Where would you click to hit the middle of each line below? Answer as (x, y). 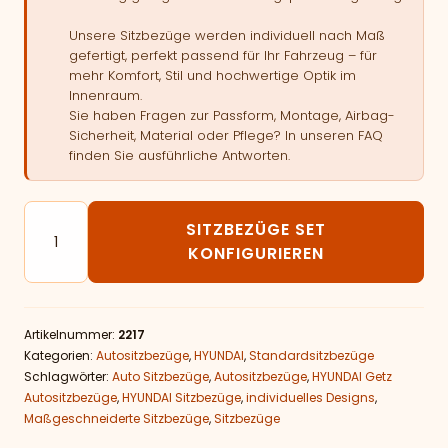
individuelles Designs (310, 397)
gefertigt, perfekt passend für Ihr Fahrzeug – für (223, 55)
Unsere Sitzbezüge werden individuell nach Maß (227, 35)
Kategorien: (60, 355)
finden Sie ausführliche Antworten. (179, 155)
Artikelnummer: (71, 334)
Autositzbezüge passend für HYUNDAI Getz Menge (218, 211)
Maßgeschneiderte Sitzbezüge (116, 418)
